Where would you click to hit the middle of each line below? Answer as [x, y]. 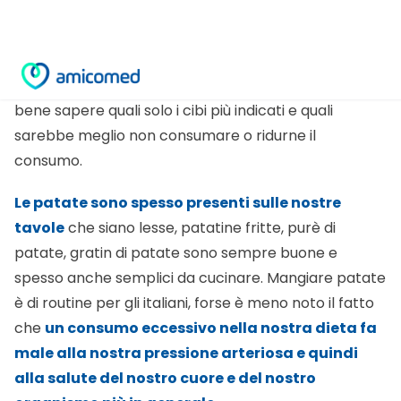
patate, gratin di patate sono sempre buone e [176, 203]
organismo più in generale [115, 354]
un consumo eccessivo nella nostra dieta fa [211, 278]
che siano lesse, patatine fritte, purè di [200, 178]
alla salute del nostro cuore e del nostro [165, 328]
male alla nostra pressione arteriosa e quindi [186, 303]
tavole [39, 178]
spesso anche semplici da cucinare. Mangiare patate [200, 228]
